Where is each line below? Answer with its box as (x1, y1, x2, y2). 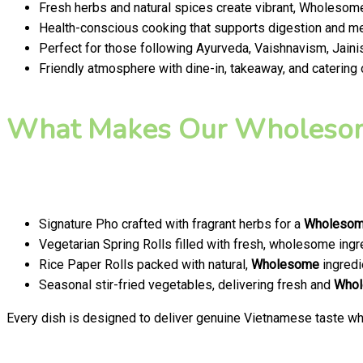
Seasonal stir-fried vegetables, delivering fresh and (39, 277, 334, 293)
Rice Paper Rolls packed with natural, (39, 257, 251, 273)
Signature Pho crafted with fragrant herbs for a (39, 216, 304, 233)
